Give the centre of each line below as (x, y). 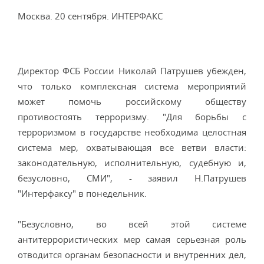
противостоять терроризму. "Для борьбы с (132, 117)
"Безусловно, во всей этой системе (132, 224)
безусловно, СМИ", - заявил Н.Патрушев (132, 178)
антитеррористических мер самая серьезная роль (132, 239)
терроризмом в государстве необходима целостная (132, 132)
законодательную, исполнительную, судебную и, (132, 163)
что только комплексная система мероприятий (132, 86)
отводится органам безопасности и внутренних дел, (132, 255)
